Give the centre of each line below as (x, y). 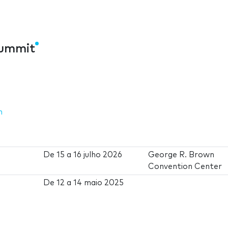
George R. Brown (181, 155)
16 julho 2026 (98, 155)
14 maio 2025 (99, 183)
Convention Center (185, 166)
